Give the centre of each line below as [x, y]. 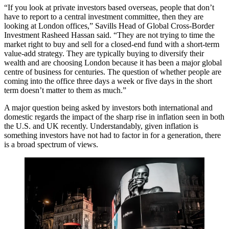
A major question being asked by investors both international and [108, 107]
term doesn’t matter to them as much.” [65, 90]
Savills [106, 26]
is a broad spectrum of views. [51, 144]
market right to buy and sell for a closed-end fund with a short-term [112, 44]
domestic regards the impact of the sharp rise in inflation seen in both [114, 117]
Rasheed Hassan [68, 35]
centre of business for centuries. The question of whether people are [113, 72]
